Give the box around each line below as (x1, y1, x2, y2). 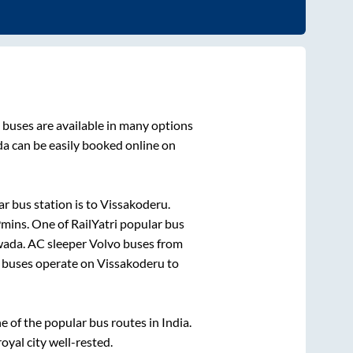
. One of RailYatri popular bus (26, 216, 184, 232)
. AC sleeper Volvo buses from (23, 236, 183, 251)
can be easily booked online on (9, 137, 176, 153)
